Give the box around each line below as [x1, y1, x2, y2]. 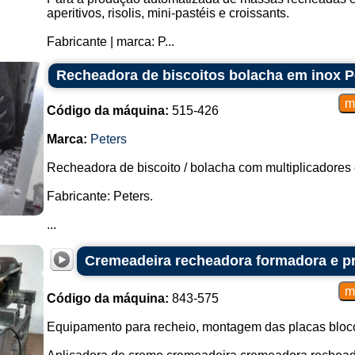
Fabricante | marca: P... [46, 35, 174, 48]
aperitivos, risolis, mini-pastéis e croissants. [46, 6, 289, 20]
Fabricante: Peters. [46, 189, 153, 203]
